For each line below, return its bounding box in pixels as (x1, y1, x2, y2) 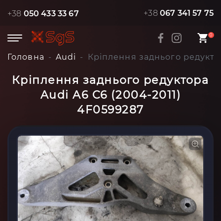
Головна (7, 52, 44, 62)
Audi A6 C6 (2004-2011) (40, 88, 181, 102)
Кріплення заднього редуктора (12, 74, 209, 87)
